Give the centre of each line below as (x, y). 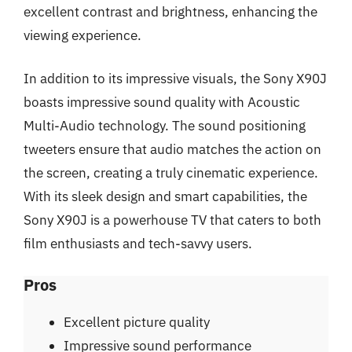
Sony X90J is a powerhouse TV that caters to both (172, 220)
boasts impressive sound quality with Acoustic (162, 102)
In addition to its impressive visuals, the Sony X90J (175, 79)
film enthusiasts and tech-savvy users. (138, 244)
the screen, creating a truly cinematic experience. (171, 173)
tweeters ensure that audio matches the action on (172, 149)
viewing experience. (82, 35)
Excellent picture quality (137, 322)
